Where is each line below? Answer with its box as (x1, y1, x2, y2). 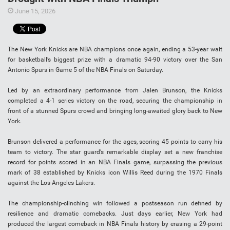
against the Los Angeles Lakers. (8, 179, 95, 187)
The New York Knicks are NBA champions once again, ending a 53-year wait (8, 46, 222, 53)
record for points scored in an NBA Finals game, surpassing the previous (8, 159, 222, 166)
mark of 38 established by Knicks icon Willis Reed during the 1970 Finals (8, 169, 222, 177)
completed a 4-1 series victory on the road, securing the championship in (8, 97, 222, 105)
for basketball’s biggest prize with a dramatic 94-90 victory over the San (8, 56, 222, 64)
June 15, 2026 (13, 7, 55, 15)
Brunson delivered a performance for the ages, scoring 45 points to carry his (8, 138, 222, 146)
